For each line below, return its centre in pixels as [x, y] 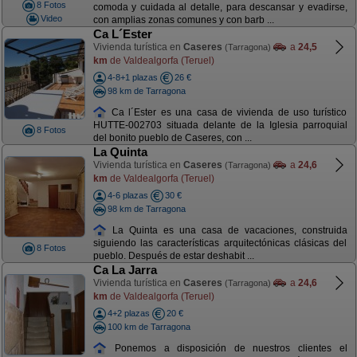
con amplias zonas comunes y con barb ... [183, 20]
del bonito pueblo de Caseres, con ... [172, 138]
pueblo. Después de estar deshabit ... [173, 256]
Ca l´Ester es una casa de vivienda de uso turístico [227, 112]
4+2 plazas [128, 313]
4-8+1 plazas [132, 77]
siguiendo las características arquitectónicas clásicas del [220, 243]
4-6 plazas [127, 195]
